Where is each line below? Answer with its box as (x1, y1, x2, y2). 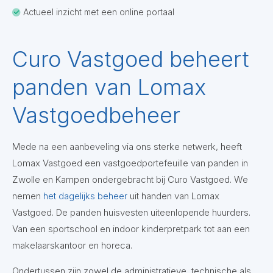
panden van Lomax (12, 74, 206, 101)
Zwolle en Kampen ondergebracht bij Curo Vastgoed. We (12, 174, 248, 185)
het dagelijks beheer (43, 190, 127, 202)
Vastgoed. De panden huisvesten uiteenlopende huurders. (12, 207, 250, 218)
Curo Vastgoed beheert (12, 46, 249, 73)
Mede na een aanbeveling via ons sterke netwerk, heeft (12, 141, 242, 152)
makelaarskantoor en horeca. (12, 239, 132, 251)
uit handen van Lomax (127, 190, 219, 202)
